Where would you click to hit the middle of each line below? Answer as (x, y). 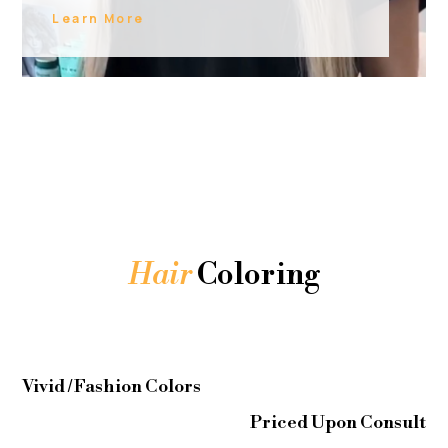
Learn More (98, 18)
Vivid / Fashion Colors (112, 386)
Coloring (256, 274)
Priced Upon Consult (337, 422)
